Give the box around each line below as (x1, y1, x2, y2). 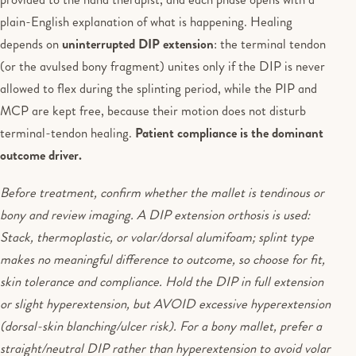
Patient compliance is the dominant (135, 123, 323, 143)
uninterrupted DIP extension (62, 34, 214, 54)
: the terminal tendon (214, 34, 326, 54)
